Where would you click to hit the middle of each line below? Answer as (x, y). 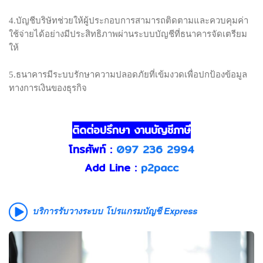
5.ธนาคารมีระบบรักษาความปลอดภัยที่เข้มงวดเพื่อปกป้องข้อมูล (128, 75)
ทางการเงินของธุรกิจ (48, 88)
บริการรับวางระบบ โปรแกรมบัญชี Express (112, 211)
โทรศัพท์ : (92, 150)
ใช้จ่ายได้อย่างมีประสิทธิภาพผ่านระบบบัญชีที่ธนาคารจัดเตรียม (128, 34)
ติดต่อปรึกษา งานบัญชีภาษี (131, 130)
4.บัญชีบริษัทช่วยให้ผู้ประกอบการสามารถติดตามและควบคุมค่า (129, 21)
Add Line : (111, 168)
